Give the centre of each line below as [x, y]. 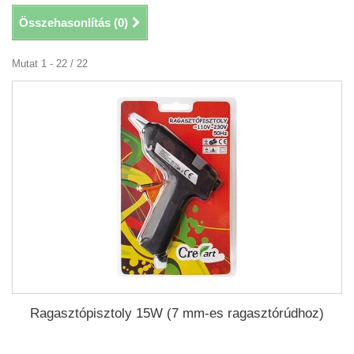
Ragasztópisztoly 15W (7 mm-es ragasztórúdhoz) [177, 313]
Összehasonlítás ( [68, 23]
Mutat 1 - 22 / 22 [50, 64]
